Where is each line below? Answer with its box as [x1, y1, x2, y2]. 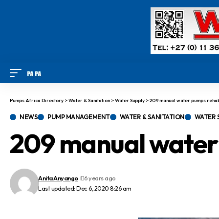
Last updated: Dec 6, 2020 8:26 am [38, 184, 131, 192]
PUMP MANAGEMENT [47, 113, 110, 121]
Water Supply [115, 97, 145, 104]
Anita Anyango [38, 174, 78, 182]
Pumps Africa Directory [10, 97, 64, 104]
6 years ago [84, 174, 115, 182]
